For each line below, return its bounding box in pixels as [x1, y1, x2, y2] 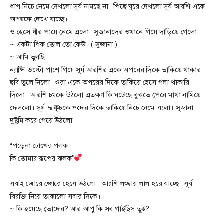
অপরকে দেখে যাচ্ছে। [10, 14, 68, 23]
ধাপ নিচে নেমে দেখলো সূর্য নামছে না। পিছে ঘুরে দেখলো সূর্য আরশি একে [10, 1, 205, 11]
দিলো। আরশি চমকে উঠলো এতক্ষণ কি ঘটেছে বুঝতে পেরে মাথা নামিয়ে [10, 90, 200, 99]
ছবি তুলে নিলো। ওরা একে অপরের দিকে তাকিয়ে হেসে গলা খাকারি [10, 77, 189, 87]
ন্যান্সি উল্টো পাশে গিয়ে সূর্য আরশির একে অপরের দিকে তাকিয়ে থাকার [10, 65, 200, 74]
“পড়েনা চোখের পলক [10, 141, 68, 150]
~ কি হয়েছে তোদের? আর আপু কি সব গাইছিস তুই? [10, 204, 149, 213]
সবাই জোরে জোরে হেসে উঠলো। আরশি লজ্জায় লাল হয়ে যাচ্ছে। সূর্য [10, 179, 192, 188]
